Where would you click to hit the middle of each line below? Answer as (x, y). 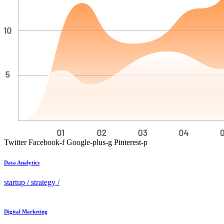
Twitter (15, 142)
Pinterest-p (131, 142)
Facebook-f (46, 142)
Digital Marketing (26, 212)
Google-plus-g (89, 142)
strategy (43, 182)
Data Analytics (22, 163)
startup (14, 182)
